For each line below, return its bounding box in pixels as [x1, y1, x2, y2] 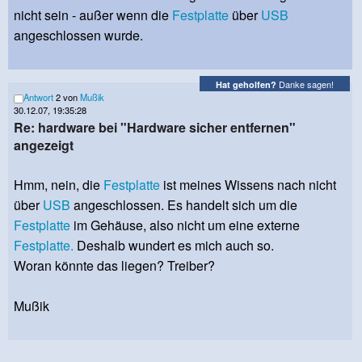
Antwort [23, 90, 53, 104]
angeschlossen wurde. [14, 26, 146, 45]
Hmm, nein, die [14, 175, 103, 195]
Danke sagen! [276, 77, 334, 90]
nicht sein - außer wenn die [14, 6, 172, 25]
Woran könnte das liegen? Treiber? [14, 256, 215, 276]
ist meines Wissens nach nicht [160, 175, 336, 195]
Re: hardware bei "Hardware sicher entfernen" [14, 118, 296, 137]
